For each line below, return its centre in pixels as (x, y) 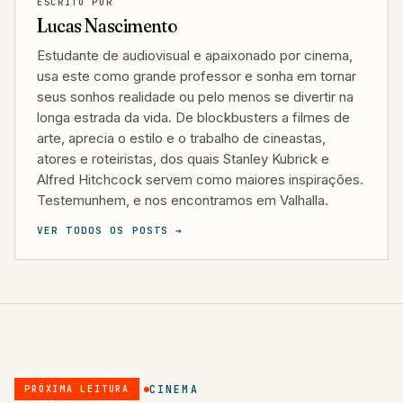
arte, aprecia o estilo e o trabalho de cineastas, (181, 139)
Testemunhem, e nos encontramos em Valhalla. (183, 201)
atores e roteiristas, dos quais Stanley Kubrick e (183, 159)
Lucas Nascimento (107, 25)
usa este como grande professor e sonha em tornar (197, 76)
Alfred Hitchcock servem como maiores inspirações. (200, 180)
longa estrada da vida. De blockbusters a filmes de (193, 118)
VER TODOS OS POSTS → (110, 230)
